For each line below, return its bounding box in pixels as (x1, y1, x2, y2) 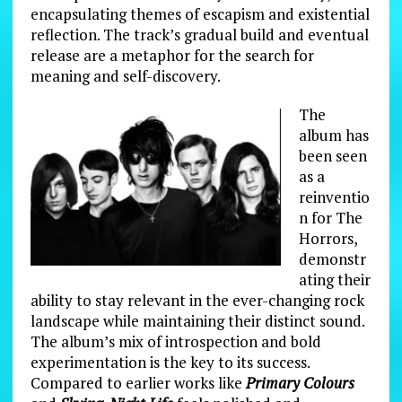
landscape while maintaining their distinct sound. (30, 310, 364, 331)
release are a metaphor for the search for (30, 44, 314, 66)
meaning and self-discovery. (30, 65, 221, 86)
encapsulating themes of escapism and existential (30, 3, 370, 24)
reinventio (298, 186, 370, 207)
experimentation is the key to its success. (30, 351, 310, 372)
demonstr (298, 248, 366, 269)
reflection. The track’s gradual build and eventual (30, 23, 369, 45)
